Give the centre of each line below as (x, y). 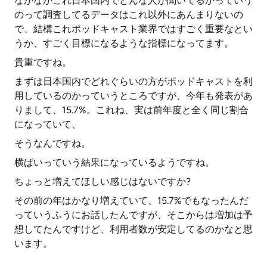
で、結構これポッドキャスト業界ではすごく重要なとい (133, 29)
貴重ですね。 (43, 62)
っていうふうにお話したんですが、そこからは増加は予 (133, 215)
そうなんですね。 (52, 143)
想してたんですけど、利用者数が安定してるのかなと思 (133, 229)
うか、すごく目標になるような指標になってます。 (124, 43)
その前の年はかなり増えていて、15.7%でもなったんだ (131, 201)
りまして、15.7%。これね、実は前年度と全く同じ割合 (131, 110)
